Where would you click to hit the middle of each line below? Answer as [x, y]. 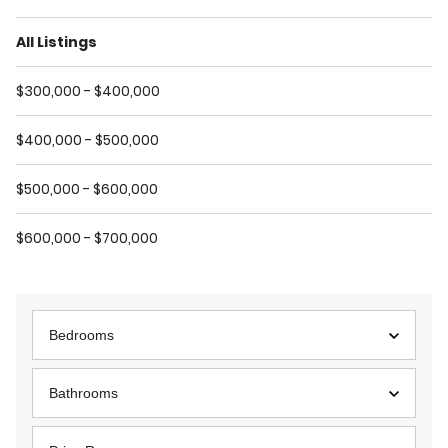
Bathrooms [83, 393]
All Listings [56, 42]
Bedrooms [81, 335]
